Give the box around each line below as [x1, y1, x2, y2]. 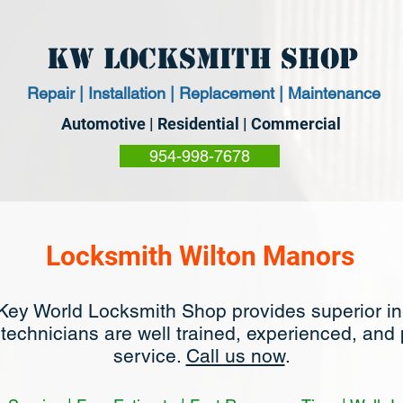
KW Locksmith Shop [47, 40, 358, 76]
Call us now [185, 345, 285, 367]
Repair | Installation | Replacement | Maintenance [26, 84, 381, 103]
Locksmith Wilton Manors [45, 240, 354, 272]
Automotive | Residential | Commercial [60, 114, 341, 133]
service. [112, 345, 186, 367]
